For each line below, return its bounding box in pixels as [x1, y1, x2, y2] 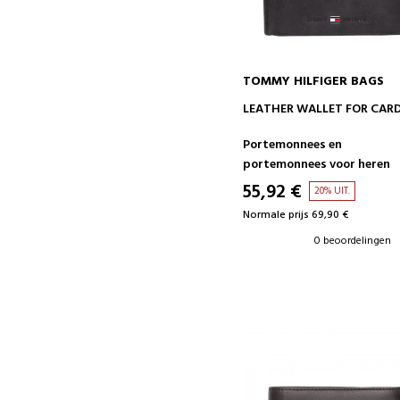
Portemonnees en [243, 135, 343, 155]
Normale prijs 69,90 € [243, 206, 349, 224]
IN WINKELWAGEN [287, 97, 384, 115]
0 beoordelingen [314, 232, 392, 250]
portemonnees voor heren [243, 154, 391, 175]
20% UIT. [314, 183, 351, 199]
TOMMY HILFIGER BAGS [243, 71, 385, 92]
